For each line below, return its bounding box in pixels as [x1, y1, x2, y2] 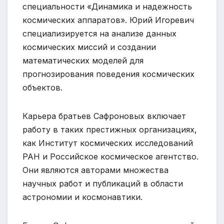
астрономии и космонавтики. [22, 191, 142, 202]
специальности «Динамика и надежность [22, 1, 192, 11]
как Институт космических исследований [22, 137, 193, 148]
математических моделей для [22, 55, 143, 65]
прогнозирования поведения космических [22, 68, 194, 79]
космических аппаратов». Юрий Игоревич [22, 14, 194, 25]
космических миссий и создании [22, 41, 156, 52]
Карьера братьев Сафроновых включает [22, 110, 186, 121]
